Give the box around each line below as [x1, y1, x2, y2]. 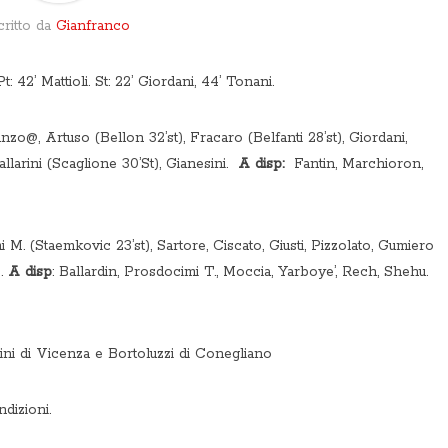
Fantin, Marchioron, [284, 155, 423, 173]
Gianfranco [56, 17, 130, 35]
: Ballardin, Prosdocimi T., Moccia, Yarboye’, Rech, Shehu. [52, 263, 428, 281]
